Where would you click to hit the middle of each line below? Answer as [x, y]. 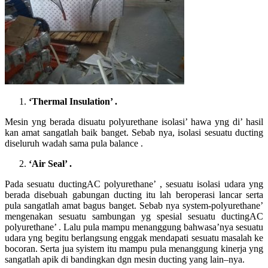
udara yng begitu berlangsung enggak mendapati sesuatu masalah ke [134, 238]
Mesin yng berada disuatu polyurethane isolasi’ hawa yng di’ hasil [134, 122]
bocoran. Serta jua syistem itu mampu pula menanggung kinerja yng [134, 249]
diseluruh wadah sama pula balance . [74, 144]
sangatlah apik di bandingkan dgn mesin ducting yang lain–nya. [125, 260]
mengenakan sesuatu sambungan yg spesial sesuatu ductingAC [134, 217]
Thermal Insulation [71, 102]
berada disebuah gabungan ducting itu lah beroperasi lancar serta [134, 195]
